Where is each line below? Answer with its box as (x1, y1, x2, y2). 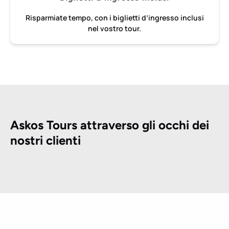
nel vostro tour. (88, 24, 141, 34)
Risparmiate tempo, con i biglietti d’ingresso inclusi (25, 13, 204, 23)
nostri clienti (10, 133, 81, 148)
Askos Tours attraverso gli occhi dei (10, 118, 209, 133)
